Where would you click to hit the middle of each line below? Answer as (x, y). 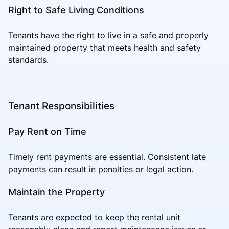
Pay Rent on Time (47, 131)
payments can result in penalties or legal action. (101, 169)
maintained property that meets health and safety (105, 47)
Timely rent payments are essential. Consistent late (107, 157)
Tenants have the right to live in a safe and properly (108, 35)
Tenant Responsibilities (61, 106)
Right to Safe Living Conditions (76, 10)
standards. (28, 60)
